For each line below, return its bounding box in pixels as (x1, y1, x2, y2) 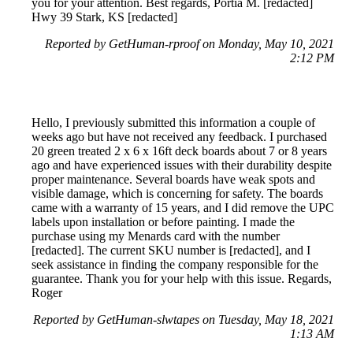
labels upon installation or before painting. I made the (32, 214, 295, 229)
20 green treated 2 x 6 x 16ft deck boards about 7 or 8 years (32, 143, 327, 158)
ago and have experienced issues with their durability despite (32, 158, 332, 172)
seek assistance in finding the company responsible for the (32, 257, 318, 271)
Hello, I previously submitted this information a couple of (32, 115, 315, 129)
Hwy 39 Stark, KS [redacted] (32, 9, 177, 24)
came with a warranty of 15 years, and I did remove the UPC (32, 200, 334, 214)
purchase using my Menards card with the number (32, 229, 280, 243)
